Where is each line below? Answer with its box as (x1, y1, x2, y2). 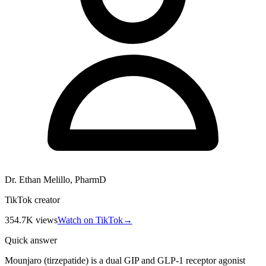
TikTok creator (5, 194, 60, 205)
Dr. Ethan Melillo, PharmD (5, 174, 106, 185)
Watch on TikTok (58, 214, 123, 225)
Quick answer (5, 235, 57, 245)
